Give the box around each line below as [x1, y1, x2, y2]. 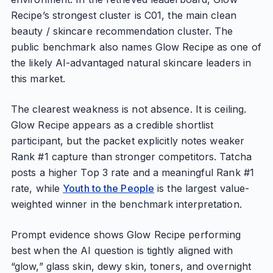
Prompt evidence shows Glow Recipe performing [10, 229, 241, 241]
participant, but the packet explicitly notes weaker [10, 135, 245, 147]
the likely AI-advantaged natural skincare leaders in [10, 57, 252, 69]
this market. [10, 73, 66, 85]
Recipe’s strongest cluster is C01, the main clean [10, 9, 236, 21]
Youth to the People [63, 182, 155, 194]
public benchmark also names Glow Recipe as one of [10, 41, 261, 53]
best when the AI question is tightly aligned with [10, 244, 233, 257]
